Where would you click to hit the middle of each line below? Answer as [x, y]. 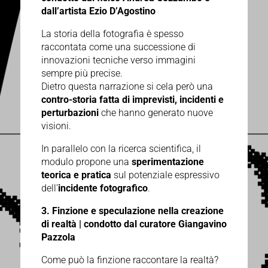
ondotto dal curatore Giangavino [157, 224]
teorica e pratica [76, 175]
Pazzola [58, 237]
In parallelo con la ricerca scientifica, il [121, 149]
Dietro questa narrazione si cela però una [127, 87]
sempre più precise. [82, 74]
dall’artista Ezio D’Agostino [98, 11]
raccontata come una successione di [118, 47]
